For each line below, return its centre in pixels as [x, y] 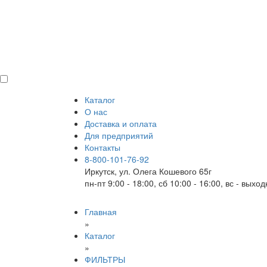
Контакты [103, 147]
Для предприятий [119, 135]
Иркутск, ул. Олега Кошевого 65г [148, 171]
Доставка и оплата [121, 123]
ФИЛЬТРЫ [105, 259]
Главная [101, 212]
